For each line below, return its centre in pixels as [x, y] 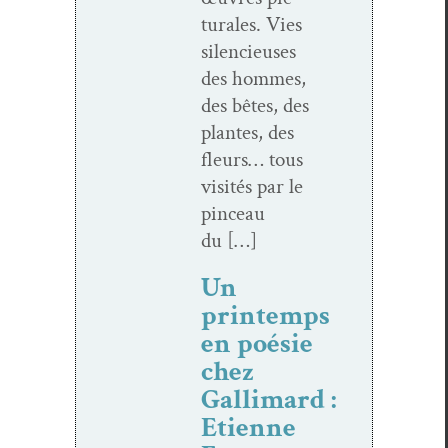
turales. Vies [251, 24]
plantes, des [247, 132]
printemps [265, 315]
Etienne [248, 427]
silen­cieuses [248, 51]
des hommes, [253, 78]
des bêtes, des [255, 105]
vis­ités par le [252, 186]
